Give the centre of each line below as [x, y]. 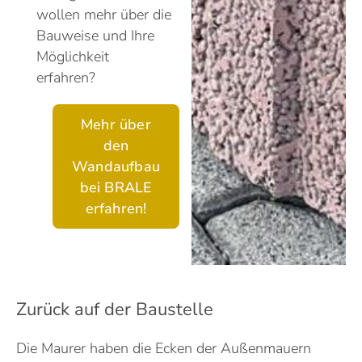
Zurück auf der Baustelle [115, 310]
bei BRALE [116, 188]
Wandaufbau [116, 167]
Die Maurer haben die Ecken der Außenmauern [164, 349]
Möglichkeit [73, 57]
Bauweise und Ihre [95, 36]
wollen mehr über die [104, 15]
